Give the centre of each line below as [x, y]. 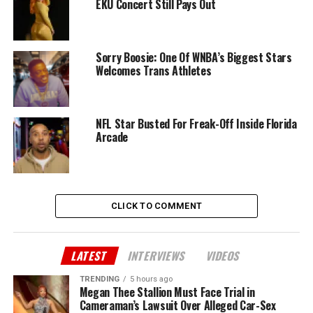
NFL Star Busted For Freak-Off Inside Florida [196, 124]
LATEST [90, 256]
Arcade [111, 137]
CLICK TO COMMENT [156, 206]
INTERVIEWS [158, 256]
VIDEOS [224, 256]
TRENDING [99, 279]
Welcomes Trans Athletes [153, 71]
